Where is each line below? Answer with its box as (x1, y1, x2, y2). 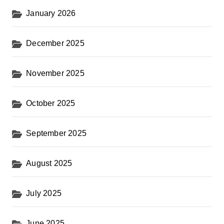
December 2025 (26, 39, 84, 48)
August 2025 (26, 159, 72, 168)
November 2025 (26, 69, 84, 78)
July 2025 (26, 189, 62, 198)
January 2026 (26, 9, 76, 18)
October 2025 (26, 99, 75, 108)
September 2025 (26, 129, 87, 138)
